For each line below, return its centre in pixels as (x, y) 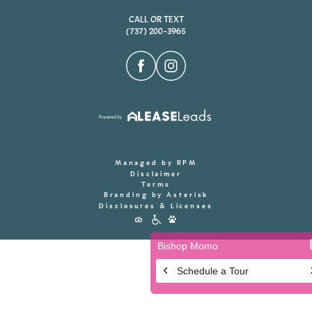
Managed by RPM (156, 163)
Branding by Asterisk (156, 195)
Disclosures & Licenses (156, 206)
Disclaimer (156, 174)
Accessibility (164, 217)
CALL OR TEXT (156, 19)
